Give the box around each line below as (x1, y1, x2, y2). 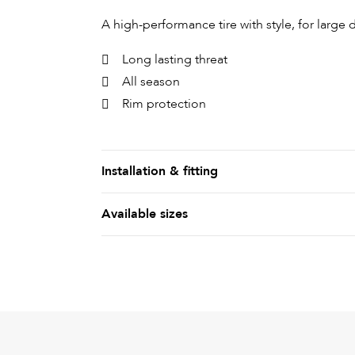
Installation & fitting (101, 162, 218, 181)
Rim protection (122, 95, 206, 113)
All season (122, 73, 180, 91)
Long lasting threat (122, 51, 227, 69)
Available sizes (101, 205, 188, 223)
